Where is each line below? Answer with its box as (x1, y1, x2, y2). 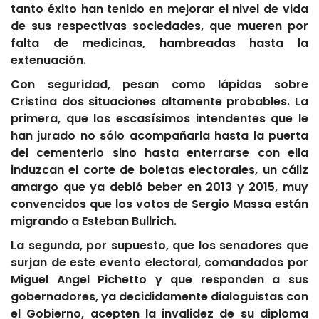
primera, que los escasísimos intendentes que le (11, 110, 308, 127)
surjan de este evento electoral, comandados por (11, 254, 308, 271)
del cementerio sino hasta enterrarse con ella (11, 145, 308, 162)
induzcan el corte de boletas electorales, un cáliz (11, 162, 308, 179)
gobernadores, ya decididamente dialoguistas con (11, 288, 308, 305)
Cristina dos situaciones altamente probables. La (11, 93, 308, 110)
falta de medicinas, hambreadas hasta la (11, 35, 308, 52)
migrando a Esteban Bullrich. (11, 213, 177, 230)
